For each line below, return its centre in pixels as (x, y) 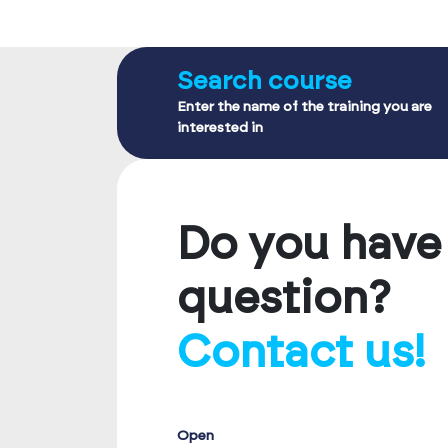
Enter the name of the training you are (304, 106)
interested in (220, 127)
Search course (264, 81)
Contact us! (301, 353)
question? (284, 299)
